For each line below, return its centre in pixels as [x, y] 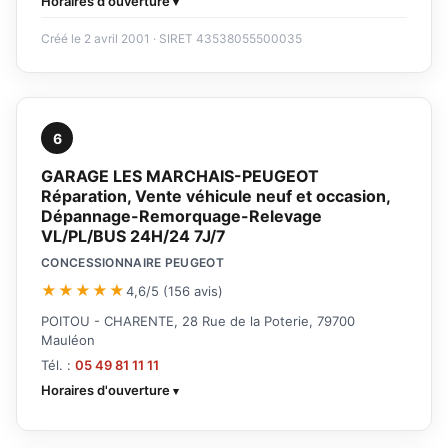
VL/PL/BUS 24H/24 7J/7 [133, 236]
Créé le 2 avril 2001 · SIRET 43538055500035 [171, 39]
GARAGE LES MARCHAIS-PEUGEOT [180, 176]
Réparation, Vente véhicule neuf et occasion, [215, 196]
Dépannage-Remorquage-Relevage [181, 216]
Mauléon [68, 340]
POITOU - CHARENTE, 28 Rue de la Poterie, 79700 [198, 321]
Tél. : [58, 365]
